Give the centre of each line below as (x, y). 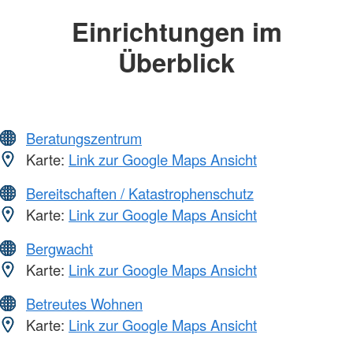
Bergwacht (59, 249)
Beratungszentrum (84, 138)
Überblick (176, 61)
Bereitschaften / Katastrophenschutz (140, 193)
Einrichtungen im (176, 31)
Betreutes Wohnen (84, 304)
